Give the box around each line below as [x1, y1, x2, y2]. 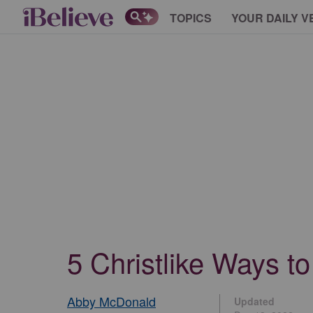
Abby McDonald [67, 292, 156, 310]
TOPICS [170, 9, 212, 26]
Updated [234, 294, 275, 308]
